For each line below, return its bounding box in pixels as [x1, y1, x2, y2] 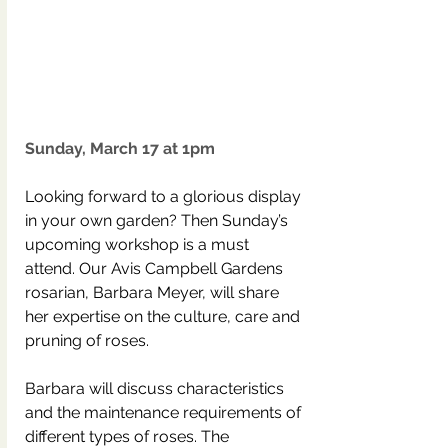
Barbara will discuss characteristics [25, 379, 288, 398]
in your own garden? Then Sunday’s [25, 211, 292, 230]
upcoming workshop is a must [25, 235, 253, 254]
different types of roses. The [25, 427, 233, 446]
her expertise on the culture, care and [25, 307, 304, 326]
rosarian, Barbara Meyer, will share [25, 283, 283, 302]
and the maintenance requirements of [25, 403, 305, 422]
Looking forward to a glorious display [25, 187, 305, 206]
